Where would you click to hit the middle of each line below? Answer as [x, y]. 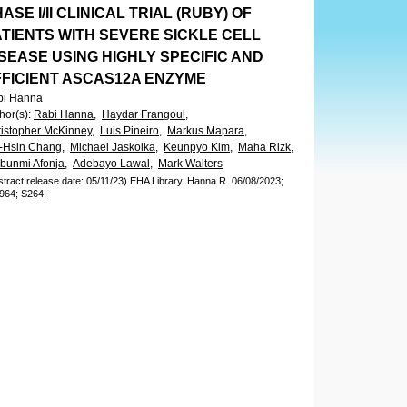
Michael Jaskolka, [114, 147]
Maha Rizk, [266, 147]
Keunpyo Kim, [198, 147]
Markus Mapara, [207, 131]
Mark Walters [190, 164]
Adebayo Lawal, [113, 164]
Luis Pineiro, [131, 131]
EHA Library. [157, 181]
